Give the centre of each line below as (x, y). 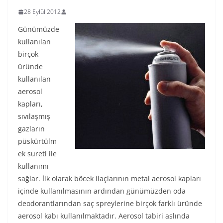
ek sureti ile (37, 154)
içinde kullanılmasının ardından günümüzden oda (102, 191)
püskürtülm (37, 141)
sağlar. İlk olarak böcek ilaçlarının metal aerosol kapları (110, 178)
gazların (31, 129)
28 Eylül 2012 (42, 12)
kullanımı (33, 166)
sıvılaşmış (34, 116)
